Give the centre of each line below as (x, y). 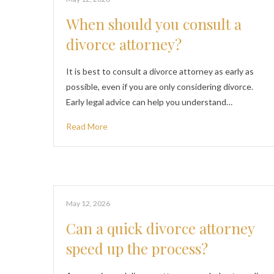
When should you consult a (154, 24)
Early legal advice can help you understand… (149, 102)
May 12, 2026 (88, 203)
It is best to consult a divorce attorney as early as (160, 71)
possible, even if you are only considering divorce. (160, 87)
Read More (87, 126)
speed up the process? (137, 248)
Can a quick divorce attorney (160, 228)
